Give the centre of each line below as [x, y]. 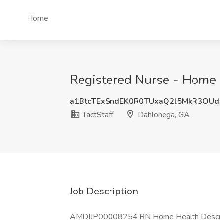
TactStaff [97, 115]
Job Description [104, 191]
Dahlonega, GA [163, 115]
